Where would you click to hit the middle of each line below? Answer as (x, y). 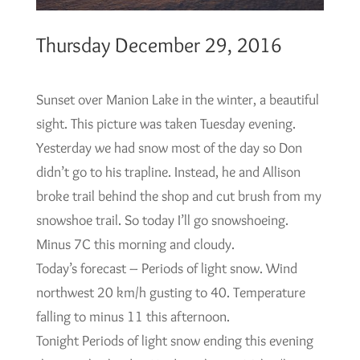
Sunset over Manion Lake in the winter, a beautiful (177, 99)
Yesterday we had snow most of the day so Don (169, 147)
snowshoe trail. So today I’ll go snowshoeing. (162, 220)
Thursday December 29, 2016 (159, 45)
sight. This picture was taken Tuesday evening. (166, 123)
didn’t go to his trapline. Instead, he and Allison (168, 172)
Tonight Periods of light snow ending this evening (174, 340)
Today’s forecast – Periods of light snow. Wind (166, 268)
